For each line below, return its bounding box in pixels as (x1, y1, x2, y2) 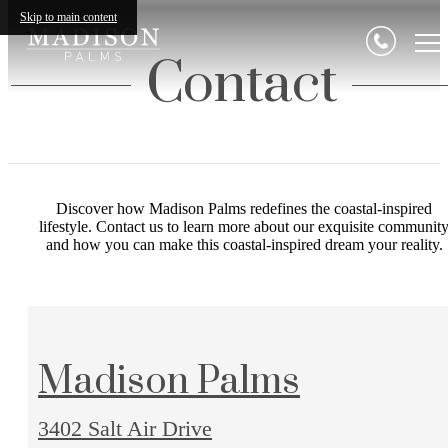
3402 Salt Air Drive (38, 415, 212, 441)
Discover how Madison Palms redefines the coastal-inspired (56, 199, 432, 217)
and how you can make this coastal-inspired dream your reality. (45, 235, 443, 253)
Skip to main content (20, 10, 117, 24)
